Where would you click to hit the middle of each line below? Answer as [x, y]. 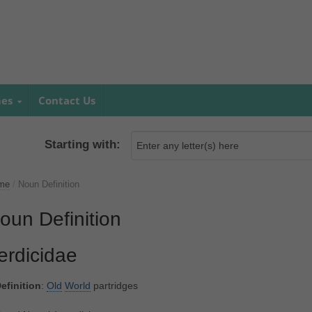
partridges [114, 286]
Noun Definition [48, 185]
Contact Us [67, 100]
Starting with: [83, 145]
